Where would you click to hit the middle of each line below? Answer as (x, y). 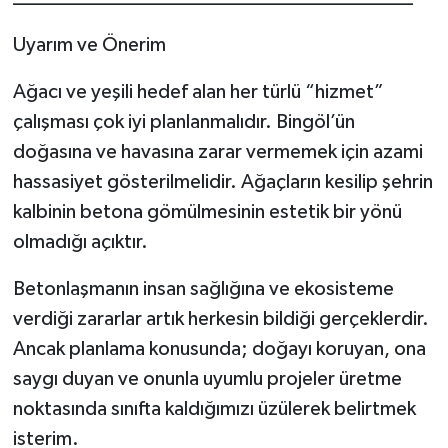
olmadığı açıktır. (80, 242)
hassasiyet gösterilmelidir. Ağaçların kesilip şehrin (222, 182)
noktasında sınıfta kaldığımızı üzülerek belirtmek (214, 409)
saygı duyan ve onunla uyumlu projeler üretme (207, 379)
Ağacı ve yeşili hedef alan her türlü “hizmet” (198, 92)
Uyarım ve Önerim (89, 45)
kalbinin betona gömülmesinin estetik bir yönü (207, 212)
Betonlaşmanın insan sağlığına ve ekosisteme (203, 289)
